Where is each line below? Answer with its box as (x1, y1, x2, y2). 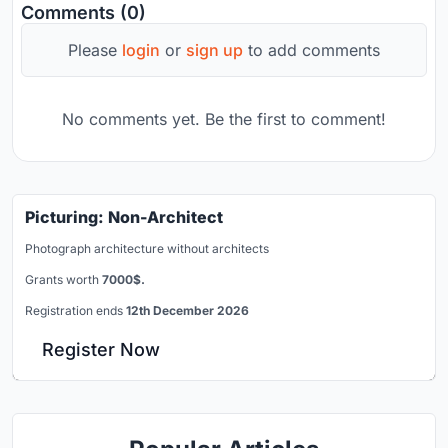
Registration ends (25, 302, 126, 318)
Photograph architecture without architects (25, 240, 269, 256)
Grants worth (25, 271, 102, 287)
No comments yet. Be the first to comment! (62, 108, 386, 129)
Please (68, 39, 122, 60)
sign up (186, 39, 243, 60)
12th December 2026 (126, 302, 249, 318)
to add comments (243, 39, 380, 60)
